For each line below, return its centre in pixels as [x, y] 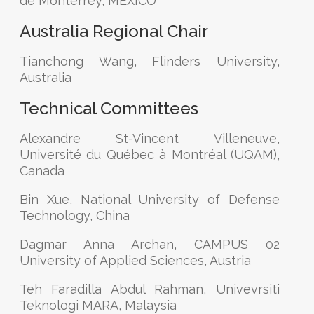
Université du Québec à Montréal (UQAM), [150, 155]
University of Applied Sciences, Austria [135, 260]
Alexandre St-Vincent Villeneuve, [150, 138]
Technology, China [75, 216]
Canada [42, 171]
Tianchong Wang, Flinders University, [150, 61]
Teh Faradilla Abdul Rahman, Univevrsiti [150, 289]
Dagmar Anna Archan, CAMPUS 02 [150, 244]
